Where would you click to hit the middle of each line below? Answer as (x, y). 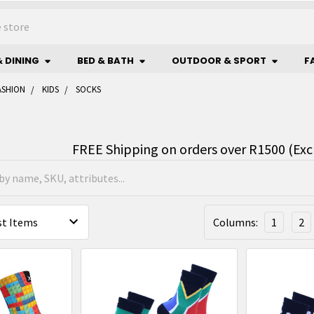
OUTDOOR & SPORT (219, 61)
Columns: (235, 222)
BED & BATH (105, 61)
